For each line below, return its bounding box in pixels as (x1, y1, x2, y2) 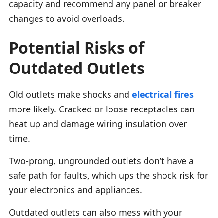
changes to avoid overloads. (9, 12, 125, 24)
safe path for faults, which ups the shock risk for (9, 169, 208, 181)
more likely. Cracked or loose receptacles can (9, 103, 195, 115)
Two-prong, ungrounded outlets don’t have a (9, 154, 194, 166)
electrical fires (132, 88, 194, 100)
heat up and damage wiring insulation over (9, 117, 187, 129)
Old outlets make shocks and (9, 88, 132, 100)
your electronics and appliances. (9, 183, 142, 196)
